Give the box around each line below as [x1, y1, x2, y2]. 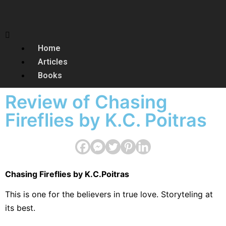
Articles [38, 57, 68, 67]
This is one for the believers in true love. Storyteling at [5, 189, 213, 199]
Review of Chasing [5, 91, 167, 113]
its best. [5, 203, 35, 213]
